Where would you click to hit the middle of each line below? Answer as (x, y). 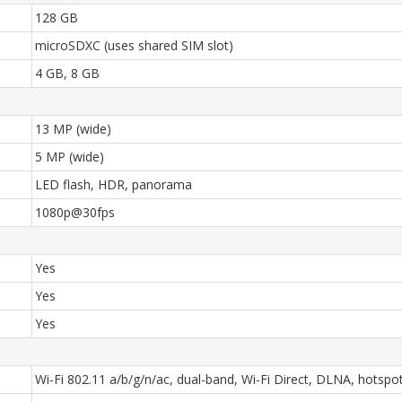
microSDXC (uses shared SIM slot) (134, 45)
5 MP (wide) (70, 157)
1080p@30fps (75, 212)
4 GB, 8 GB (67, 73)
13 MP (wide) (73, 129)
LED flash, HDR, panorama (114, 184)
